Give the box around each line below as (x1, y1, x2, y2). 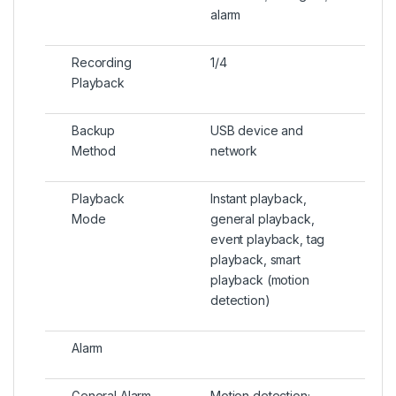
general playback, (210, 211, 315, 227)
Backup (72, 123, 116, 139)
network (210, 143, 258, 159)
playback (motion (210, 272, 309, 288)
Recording (72, 55, 132, 71)
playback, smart (210, 252, 301, 268)
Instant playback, (210, 191, 307, 207)
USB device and (210, 123, 304, 139)
